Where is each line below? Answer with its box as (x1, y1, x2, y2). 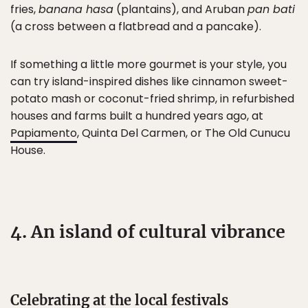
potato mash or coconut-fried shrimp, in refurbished (10, 91, 294, 107)
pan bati (247, 1, 295, 18)
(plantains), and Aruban (113, 1, 247, 18)
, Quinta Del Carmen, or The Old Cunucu (77, 125, 290, 142)
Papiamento (10, 125, 77, 142)
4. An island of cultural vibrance (10, 221, 285, 243)
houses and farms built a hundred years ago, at (10, 108, 263, 124)
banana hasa (38, 1, 113, 18)
